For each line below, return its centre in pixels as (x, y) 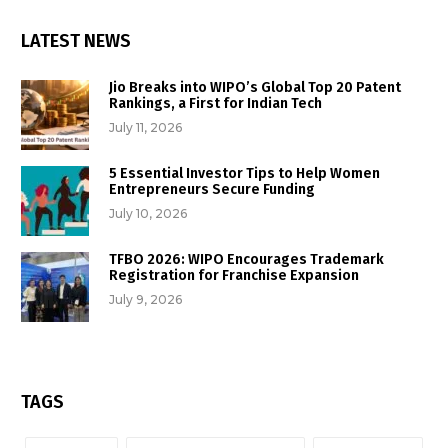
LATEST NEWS (76, 41)
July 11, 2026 (145, 128)
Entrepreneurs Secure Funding (212, 190)
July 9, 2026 (145, 300)
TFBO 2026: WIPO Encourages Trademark (246, 260)
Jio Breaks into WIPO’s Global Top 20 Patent (255, 88)
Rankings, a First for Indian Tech (215, 104)
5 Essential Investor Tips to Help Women (244, 174)
